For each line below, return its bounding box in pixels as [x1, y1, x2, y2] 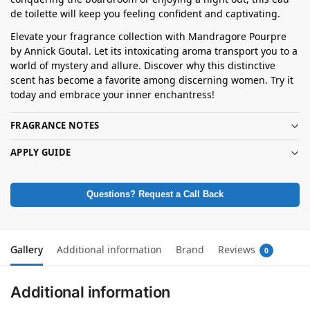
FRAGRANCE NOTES [10, 119, 100, 132]
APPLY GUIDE [10, 146, 71, 159]
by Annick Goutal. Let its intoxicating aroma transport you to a [10, 44, 298, 57]
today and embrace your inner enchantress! [10, 87, 215, 101]
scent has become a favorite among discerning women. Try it [10, 73, 293, 86]
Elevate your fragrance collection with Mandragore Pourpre [10, 29, 286, 43]
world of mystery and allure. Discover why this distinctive [10, 58, 275, 72]
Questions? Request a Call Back [86, 189, 224, 199]
